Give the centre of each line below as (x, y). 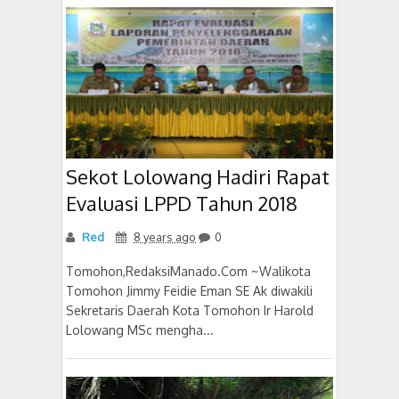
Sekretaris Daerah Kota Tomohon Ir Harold (190, 310)
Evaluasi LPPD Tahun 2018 (182, 203)
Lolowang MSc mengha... (140, 330)
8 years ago (165, 236)
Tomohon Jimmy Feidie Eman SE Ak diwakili (189, 290)
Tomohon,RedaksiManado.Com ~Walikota (188, 271)
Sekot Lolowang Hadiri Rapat (198, 176)
